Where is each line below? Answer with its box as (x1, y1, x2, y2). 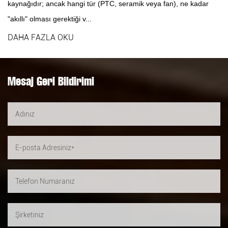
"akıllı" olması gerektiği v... (8, 14, 92, 23)
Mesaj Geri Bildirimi (8, 74, 94, 88)
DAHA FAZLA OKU (8, 32, 74, 42)
